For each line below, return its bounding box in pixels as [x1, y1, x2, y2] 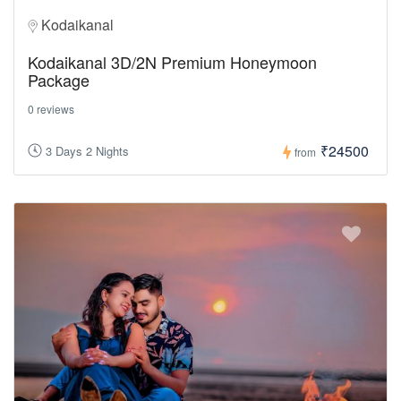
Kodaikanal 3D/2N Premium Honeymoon [28, 49, 317, 73]
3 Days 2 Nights [46, 142, 129, 160]
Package [28, 67, 90, 91]
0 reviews [28, 100, 74, 116]
